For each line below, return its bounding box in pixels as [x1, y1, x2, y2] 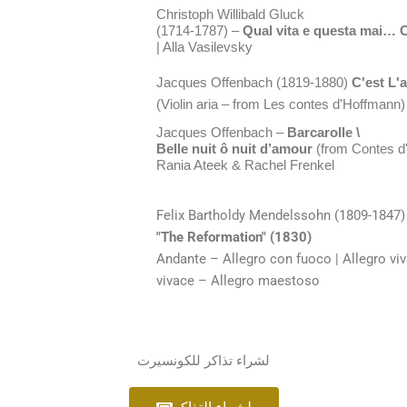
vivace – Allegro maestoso [156, 273, 320, 289]
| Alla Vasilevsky [156, 40, 253, 55]
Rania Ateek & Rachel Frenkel [156, 158, 334, 173]
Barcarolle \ [283, 125, 360, 140]
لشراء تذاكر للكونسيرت [137, 352, 270, 369]
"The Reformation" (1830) [156, 229, 312, 245]
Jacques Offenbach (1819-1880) [156, 75, 348, 90]
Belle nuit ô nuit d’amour [156, 142, 313, 156]
